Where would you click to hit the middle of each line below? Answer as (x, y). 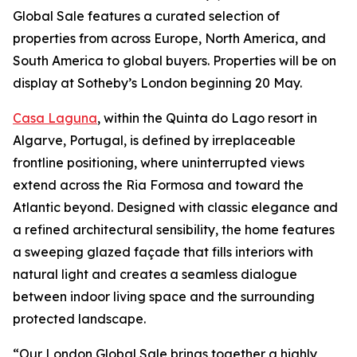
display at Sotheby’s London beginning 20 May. (157, 83)
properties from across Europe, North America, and (169, 39)
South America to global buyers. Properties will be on (175, 61)
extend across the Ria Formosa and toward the (158, 185)
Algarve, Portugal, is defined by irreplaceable (154, 141)
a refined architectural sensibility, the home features (174, 230)
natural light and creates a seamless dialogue (155, 275)
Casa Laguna (55, 118)
